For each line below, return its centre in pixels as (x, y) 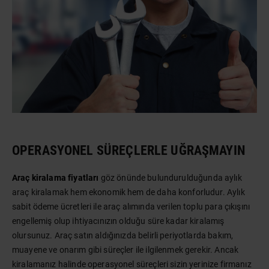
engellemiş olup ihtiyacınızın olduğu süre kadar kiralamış (118, 221)
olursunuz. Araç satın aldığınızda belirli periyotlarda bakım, (123, 235)
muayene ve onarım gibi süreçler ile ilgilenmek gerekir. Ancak (125, 250)
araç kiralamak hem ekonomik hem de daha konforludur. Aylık (128, 192)
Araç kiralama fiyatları (56, 178)
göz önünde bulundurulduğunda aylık (170, 178)
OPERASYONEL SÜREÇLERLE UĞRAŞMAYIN (128, 150)
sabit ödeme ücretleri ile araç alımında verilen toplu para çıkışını (131, 207)
